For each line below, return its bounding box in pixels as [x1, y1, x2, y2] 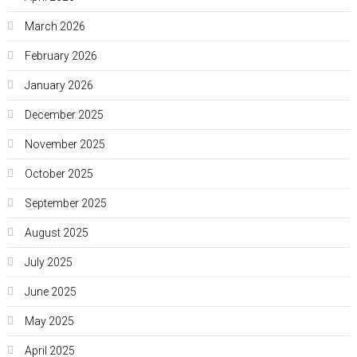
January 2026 [24, 79, 93, 92]
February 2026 [24, 49, 97, 63]
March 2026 [24, 20, 85, 33]
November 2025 [24, 138, 105, 151]
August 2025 [24, 226, 88, 240]
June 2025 [24, 285, 76, 299]
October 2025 [24, 167, 93, 181]
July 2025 [24, 256, 73, 269]
